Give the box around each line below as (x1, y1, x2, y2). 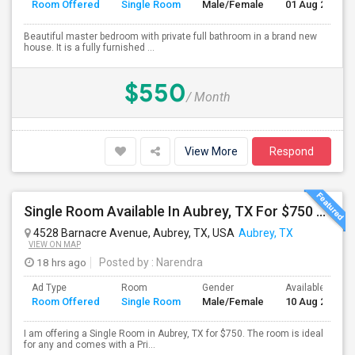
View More (185, 145, 238, 158)
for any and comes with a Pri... (24, 339, 155, 350)
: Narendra (149, 256, 203, 269)
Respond (269, 145, 314, 158)
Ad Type (32, 282, 67, 293)
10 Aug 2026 (285, 296, 342, 307)
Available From (285, 282, 349, 293)
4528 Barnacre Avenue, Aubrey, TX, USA (31, 227, 235, 239)
